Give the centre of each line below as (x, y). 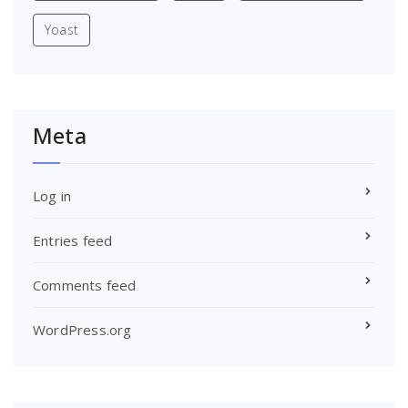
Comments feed (85, 285)
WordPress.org (82, 329)
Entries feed (73, 240)
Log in (52, 195)
